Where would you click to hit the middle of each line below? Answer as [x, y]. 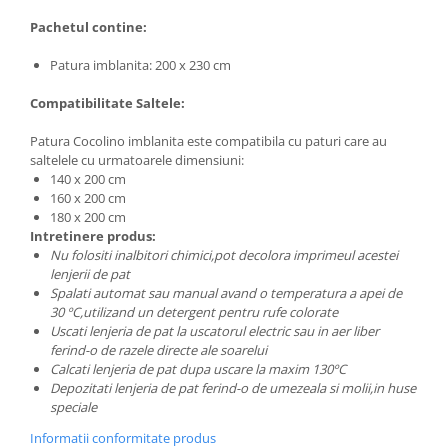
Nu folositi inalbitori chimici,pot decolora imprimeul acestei [224, 255]
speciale [73, 407]
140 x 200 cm [88, 179]
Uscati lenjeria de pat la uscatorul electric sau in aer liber [214, 331]
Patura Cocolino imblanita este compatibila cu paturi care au [208, 141]
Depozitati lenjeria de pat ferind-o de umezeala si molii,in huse [233, 388]
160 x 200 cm [88, 198]
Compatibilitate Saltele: [107, 103]
